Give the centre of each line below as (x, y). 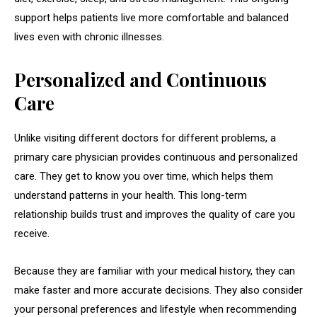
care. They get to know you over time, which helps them (144, 177)
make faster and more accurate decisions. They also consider (158, 290)
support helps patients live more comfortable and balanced (151, 18)
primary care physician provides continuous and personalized (156, 157)
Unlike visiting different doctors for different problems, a (145, 138)
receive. (32, 234)
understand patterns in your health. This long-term (131, 196)
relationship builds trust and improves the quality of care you (155, 215)
